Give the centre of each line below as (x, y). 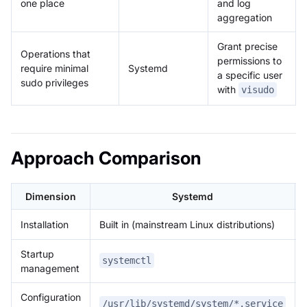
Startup (37, 254)
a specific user (250, 75)
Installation (45, 224)
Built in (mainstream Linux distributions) (187, 224)
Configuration (51, 297)
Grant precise (247, 46)
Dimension (51, 196)
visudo (258, 90)
